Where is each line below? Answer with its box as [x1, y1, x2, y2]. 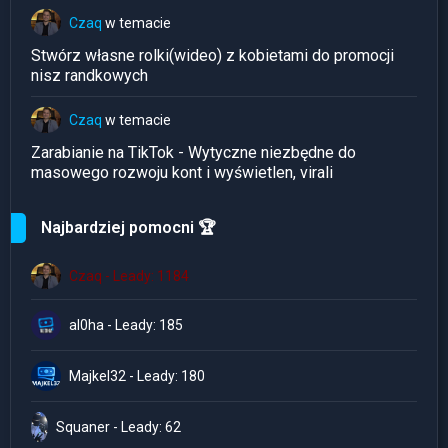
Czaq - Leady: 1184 [69, 268, 189, 285]
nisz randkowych [31, 65, 148, 85]
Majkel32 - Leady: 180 [69, 368, 205, 385]
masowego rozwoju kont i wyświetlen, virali [31, 162, 333, 182]
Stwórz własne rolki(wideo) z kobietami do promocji [31, 45, 394, 65]
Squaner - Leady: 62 [55, 419, 181, 436]
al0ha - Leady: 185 [69, 317, 183, 334]
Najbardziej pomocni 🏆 [41, 217, 216, 237]
